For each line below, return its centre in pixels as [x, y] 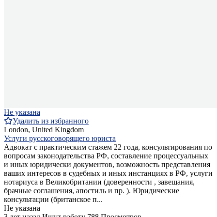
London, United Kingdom [44, 130]
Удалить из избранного [51, 121]
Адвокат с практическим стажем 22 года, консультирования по [108, 147]
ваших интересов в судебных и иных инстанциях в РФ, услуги [108, 173]
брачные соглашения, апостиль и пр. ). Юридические [92, 191]
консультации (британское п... [53, 200]
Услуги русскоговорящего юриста [60, 139]
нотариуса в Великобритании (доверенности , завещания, [99, 182]
